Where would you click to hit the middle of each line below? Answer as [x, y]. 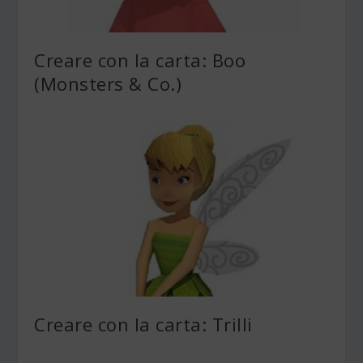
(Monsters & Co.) [108, 83]
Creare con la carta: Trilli [143, 324]
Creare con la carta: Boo [140, 60]
